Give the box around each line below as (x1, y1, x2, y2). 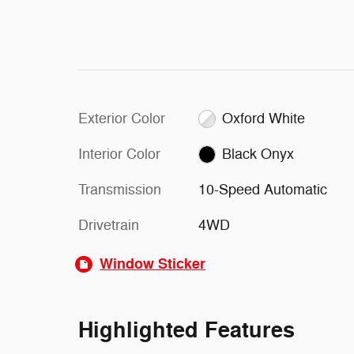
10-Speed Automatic (198, 180, 326, 198)
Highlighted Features (78, 316, 295, 345)
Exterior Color (78, 109, 165, 127)
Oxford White (222, 109, 306, 127)
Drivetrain (78, 216, 139, 234)
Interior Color (78, 145, 160, 163)
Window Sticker (100, 254, 205, 273)
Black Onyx (222, 145, 295, 163)
